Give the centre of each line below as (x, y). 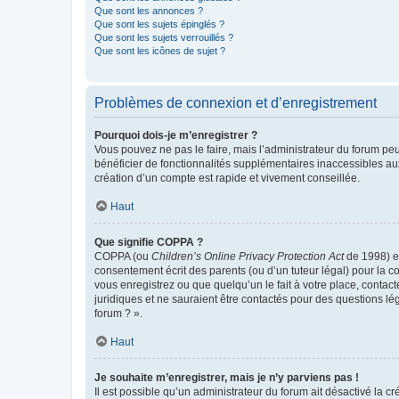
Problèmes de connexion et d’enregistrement (236, 102)
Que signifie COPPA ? (149, 242)
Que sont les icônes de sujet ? (160, 50)
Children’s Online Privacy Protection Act (248, 256)
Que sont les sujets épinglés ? (159, 24)
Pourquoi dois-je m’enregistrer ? (176, 135)
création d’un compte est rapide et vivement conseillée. (227, 178)
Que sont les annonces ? (149, 10)
